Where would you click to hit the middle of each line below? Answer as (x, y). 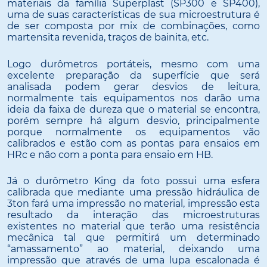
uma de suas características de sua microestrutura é (133, 15)
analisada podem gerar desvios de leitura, (133, 86)
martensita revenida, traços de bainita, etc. (108, 38)
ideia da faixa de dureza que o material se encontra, (133, 109)
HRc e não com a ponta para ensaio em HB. (110, 154)
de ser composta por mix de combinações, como (133, 26)
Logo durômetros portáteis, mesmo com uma (133, 64)
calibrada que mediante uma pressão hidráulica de (133, 193)
